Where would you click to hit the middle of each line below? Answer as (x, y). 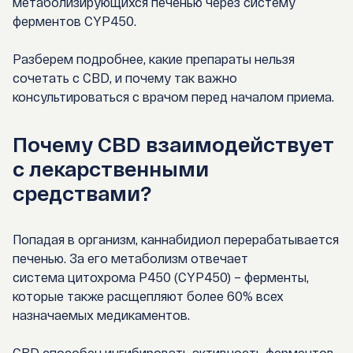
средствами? (82, 193)
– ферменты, (270, 277)
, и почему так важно (173, 78)
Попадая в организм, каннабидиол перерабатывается (176, 240)
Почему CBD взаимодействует (173, 144)
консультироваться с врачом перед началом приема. (173, 97)
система (40, 277)
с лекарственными (111, 169)
